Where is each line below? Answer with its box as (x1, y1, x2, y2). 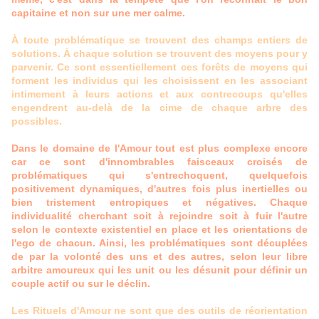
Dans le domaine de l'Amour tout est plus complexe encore (11, 142, 308, 155)
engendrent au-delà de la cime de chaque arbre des (11, 102, 308, 114)
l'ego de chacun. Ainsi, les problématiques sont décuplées (11, 237, 308, 249)
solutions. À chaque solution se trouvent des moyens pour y (11, 48, 308, 60)
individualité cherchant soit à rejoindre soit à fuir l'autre (11, 210, 308, 222)
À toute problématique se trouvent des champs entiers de (11, 34, 308, 46)
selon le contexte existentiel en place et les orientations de (11, 224, 308, 236)
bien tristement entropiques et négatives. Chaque (11, 197, 308, 209)
